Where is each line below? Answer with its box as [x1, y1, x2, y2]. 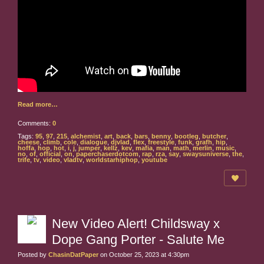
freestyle [148, 138, 174, 146]
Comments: [18, 120, 52, 127]
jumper [78, 144, 100, 152]
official [39, 150, 61, 158]
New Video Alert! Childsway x [52, 216, 220, 232]
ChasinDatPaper [48, 251, 98, 259]
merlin [193, 144, 212, 152]
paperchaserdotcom [76, 150, 138, 158]
